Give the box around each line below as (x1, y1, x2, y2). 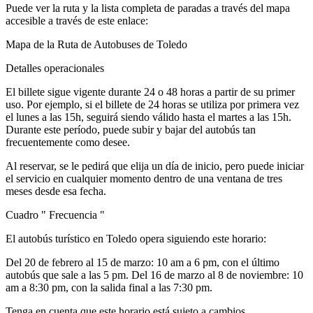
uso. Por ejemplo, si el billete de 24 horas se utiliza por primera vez (6, 98, 299, 110)
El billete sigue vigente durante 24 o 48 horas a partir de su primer (6, 85, 295, 98)
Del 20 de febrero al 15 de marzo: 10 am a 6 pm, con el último (6, 256, 279, 268)
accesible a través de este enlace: (6, 14, 148, 27)
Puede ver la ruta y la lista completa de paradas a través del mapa (6, 1, 290, 14)
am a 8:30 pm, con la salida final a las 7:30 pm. (6, 281, 212, 293)
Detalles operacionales (6, 61, 104, 74)
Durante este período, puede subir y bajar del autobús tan (6, 123, 256, 136)
